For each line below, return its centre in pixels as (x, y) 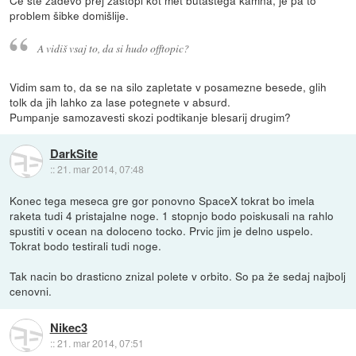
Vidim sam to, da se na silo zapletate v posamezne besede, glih (168, 87)
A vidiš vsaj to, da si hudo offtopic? (113, 48)
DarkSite (74, 153)
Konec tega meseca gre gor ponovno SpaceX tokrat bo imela (163, 201)
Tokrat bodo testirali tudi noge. (86, 246)
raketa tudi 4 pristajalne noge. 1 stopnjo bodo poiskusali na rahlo (172, 216)
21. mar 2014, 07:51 (100, 342)
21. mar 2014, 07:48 (100, 168)
